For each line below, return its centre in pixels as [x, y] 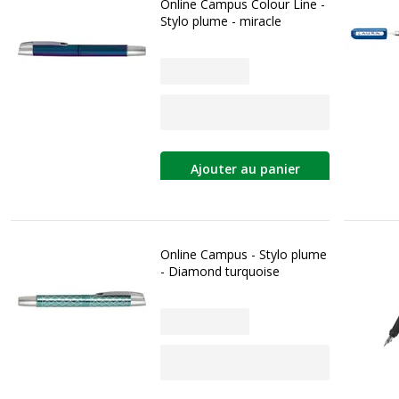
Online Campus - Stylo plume [244, 254]
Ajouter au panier [245, 169]
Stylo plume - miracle [221, 21]
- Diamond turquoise [220, 271]
